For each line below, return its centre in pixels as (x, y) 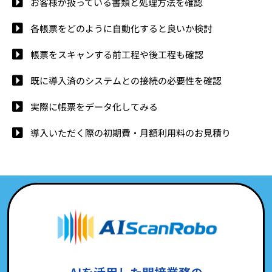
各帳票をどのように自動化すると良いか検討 (121, 29)
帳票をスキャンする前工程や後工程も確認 (117, 55)
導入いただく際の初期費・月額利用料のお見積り (131, 133)
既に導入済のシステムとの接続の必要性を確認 (126, 81)
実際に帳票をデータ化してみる (94, 107)
